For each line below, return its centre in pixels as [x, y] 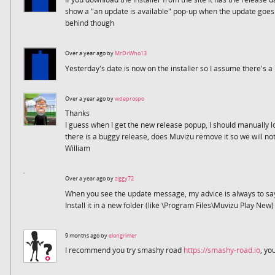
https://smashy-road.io [222, 250]
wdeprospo [129, 98]
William [77, 149]
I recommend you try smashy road [124, 250]
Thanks [77, 114]
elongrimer [122, 235]
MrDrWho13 [130, 53]
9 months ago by [87, 235]
